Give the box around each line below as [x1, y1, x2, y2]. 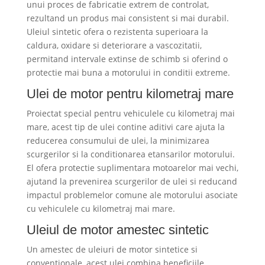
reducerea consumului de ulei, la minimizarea [26, 135, 209, 147]
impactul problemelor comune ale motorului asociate [26, 189, 238, 201]
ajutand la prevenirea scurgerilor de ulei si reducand [26, 176, 237, 188]
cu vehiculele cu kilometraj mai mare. [26, 203, 175, 215]
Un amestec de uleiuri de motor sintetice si [26, 244, 198, 256]
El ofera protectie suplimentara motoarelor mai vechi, [26, 162, 238, 174]
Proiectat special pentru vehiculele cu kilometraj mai [26, 108, 235, 119]
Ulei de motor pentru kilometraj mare [26, 86, 234, 102]
